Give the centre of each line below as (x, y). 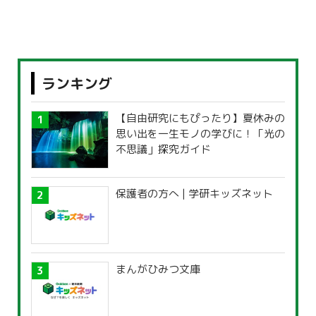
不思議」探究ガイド (163, 150)
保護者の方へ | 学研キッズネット (194, 194)
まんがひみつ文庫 (158, 269)
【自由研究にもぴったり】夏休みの (200, 119)
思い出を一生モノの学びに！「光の (200, 134)
